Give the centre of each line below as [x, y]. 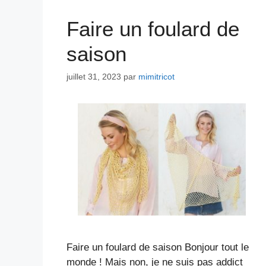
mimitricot [156, 77]
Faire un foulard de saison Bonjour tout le [158, 247]
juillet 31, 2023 [94, 77]
